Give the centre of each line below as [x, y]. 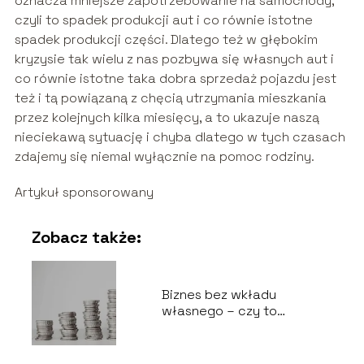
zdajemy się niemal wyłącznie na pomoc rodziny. [164, 156]
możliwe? [190, 327]
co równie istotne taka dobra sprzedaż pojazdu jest [175, 78]
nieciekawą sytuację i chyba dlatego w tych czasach [180, 136]
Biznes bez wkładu [219, 294]
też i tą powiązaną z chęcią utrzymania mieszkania [170, 97]
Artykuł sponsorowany [84, 192]
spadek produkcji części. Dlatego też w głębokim [166, 39]
